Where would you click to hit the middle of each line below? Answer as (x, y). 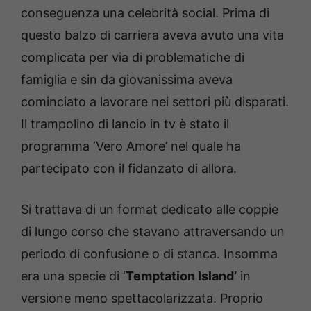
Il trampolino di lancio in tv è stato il (125, 124)
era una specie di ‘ (73, 276)
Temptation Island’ (181, 276)
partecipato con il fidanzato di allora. (129, 168)
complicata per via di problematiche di (133, 57)
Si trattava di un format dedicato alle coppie (150, 209)
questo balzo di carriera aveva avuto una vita (152, 35)
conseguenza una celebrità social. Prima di (145, 12)
